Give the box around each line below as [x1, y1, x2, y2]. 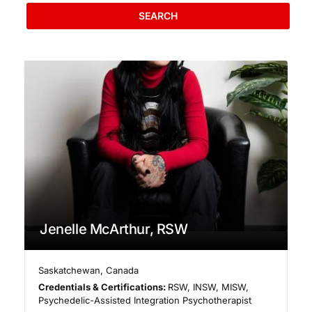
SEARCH [139, 9, 178, 22]
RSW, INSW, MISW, [168, 281, 249, 293]
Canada [106, 265, 139, 276]
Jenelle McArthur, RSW [40, 221, 188, 238]
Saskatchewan [38, 265, 101, 276]
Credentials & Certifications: [38, 281, 169, 293]
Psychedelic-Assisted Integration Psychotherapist [38, 295, 251, 306]
